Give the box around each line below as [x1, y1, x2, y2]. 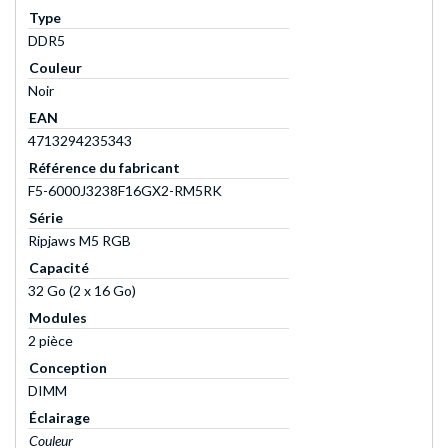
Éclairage [29, 409, 90, 427]
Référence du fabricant [29, 159, 180, 177]
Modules [29, 309, 87, 327]
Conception [29, 359, 107, 377]
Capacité [29, 259, 89, 277]
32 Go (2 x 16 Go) [28, 282, 136, 300]
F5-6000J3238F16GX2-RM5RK [28, 182, 222, 200]
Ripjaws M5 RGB [28, 232, 131, 250]
